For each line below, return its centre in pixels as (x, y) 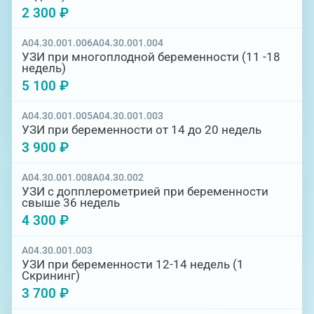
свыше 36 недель (71, 203)
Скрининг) (51, 276)
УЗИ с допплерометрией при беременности (145, 192)
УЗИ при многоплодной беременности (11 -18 (151, 57)
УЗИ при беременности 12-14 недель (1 (133, 265)
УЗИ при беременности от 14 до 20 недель (142, 130)
